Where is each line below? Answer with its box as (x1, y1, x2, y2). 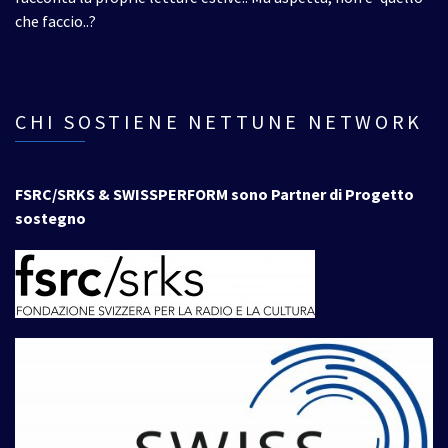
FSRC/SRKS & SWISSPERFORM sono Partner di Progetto (15, 183, 414, 204)
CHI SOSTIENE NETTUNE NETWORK (15, 108, 423, 134)
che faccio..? (15, 10, 96, 31)
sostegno (15, 207, 86, 228)
